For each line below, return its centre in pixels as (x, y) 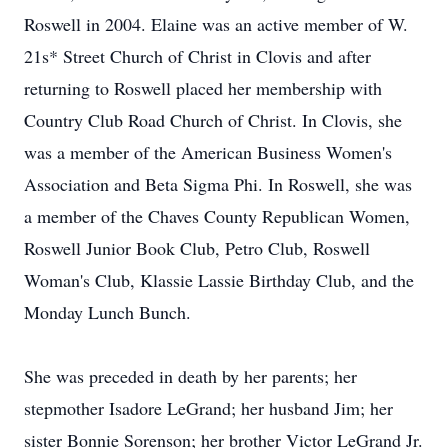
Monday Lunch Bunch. (107, 312)
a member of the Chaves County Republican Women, (217, 216)
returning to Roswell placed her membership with (203, 88)
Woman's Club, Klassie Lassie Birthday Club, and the (219, 280)
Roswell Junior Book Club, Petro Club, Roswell (197, 248)
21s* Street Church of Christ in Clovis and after (197, 56)
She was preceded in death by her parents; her (190, 376)
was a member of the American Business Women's (208, 152)
